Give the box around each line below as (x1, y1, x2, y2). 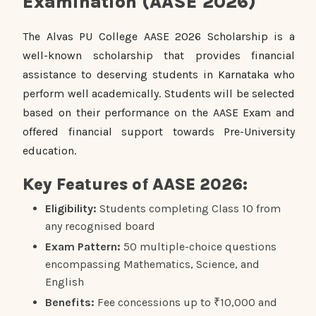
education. (23, 143, 76, 157)
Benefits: (45, 295, 95, 309)
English (45, 274, 84, 288)
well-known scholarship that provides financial (23, 48, 295, 62)
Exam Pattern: (45, 239, 121, 253)
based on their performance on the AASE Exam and (23, 105, 295, 119)
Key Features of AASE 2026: (23, 174, 248, 194)
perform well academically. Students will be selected (23, 86, 295, 100)
